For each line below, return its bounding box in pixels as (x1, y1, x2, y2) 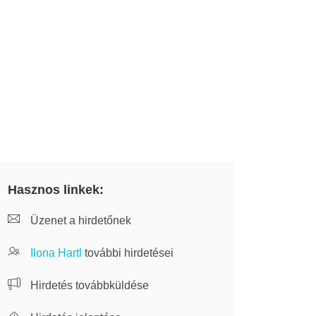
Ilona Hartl (30, 247, 82, 259)
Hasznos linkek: (8, 183, 104, 197)
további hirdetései (82, 247, 174, 259)
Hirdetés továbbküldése (28, 279, 149, 291)
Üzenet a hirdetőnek (28, 214, 131, 226)
